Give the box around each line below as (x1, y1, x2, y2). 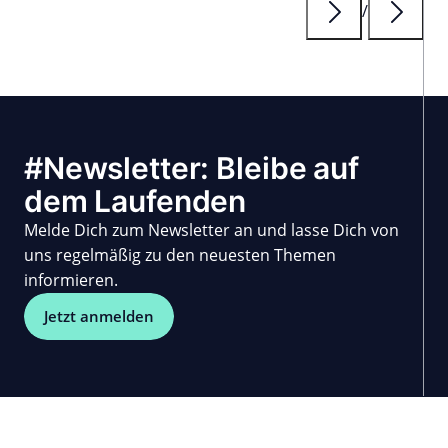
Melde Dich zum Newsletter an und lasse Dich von (24, 218, 399, 241)
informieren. (24, 268, 118, 291)
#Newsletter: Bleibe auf (24, 149, 359, 186)
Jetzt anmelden (44, 305, 154, 326)
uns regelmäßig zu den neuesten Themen (24, 243, 336, 266)
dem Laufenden (24, 182, 247, 219)
